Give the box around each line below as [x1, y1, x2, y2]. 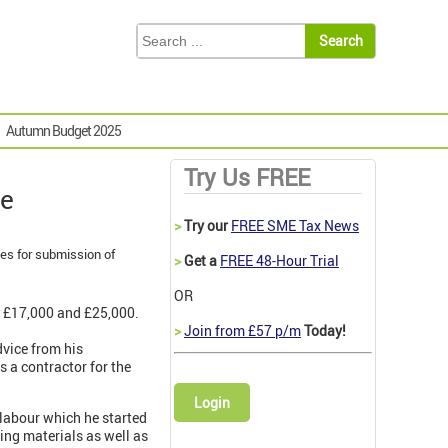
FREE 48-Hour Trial [220, 251, 339, 271]
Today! [301, 321, 346, 341]
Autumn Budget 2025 [6, 121, 121, 141]
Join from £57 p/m [184, 321, 301, 341]
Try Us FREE [184, 162, 310, 194]
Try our [181, 216, 231, 236]
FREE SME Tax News [231, 216, 359, 236]
